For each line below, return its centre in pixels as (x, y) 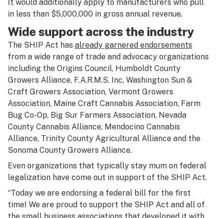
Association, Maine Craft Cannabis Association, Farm (104, 103)
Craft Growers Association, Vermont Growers (91, 92)
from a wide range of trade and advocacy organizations (108, 57)
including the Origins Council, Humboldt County (94, 68)
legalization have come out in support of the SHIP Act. (107, 177)
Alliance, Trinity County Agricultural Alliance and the (104, 138)
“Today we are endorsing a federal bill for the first (99, 193)
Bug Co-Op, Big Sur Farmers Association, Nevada (97, 115)
